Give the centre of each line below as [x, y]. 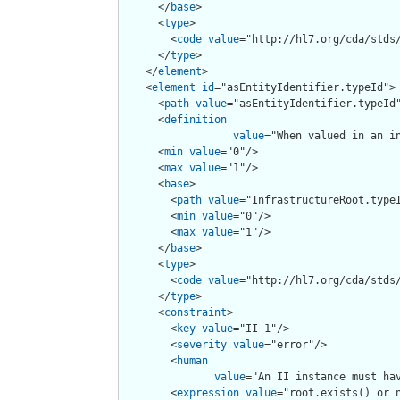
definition [196, 119]
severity [202, 344]
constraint [196, 312]
